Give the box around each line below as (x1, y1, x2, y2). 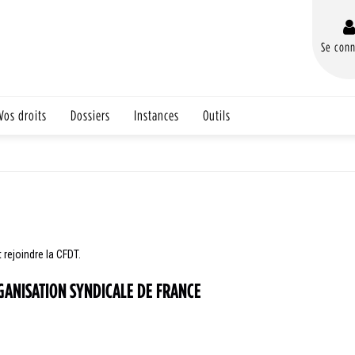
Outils (203, 107, 231, 123)
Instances (134, 107, 179, 123)
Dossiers (71, 107, 110, 123)
